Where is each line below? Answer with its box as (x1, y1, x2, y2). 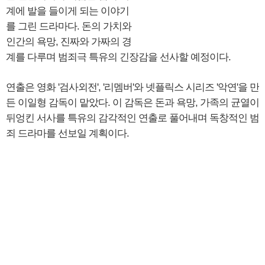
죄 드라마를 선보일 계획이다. (6, 128, 129, 140)
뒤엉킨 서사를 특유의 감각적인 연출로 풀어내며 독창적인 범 (6, 112, 259, 124)
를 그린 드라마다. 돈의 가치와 (6, 21, 131, 33)
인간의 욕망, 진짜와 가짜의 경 (6, 36, 131, 48)
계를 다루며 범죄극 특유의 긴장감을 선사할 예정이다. (6, 51, 231, 63)
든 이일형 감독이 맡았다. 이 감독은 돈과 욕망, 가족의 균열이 (6, 97, 259, 109)
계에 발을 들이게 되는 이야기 (6, 5, 129, 17)
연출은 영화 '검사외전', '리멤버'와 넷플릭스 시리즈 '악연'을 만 (6, 82, 259, 93)
